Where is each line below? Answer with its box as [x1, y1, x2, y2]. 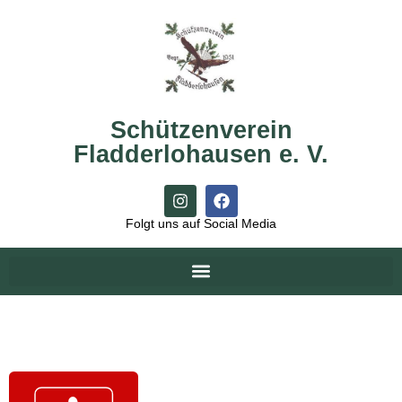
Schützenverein [109, 116, 293, 144]
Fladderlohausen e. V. [74, 140, 328, 168]
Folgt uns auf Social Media [126, 215, 276, 231]
